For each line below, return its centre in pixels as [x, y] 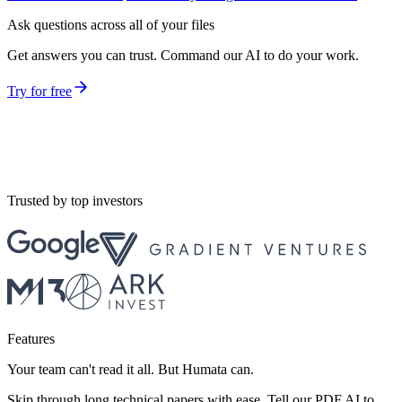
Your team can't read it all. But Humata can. [131, 369]
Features [31, 338]
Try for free [39, 91]
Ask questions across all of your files [111, 24]
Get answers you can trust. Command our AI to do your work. [183, 55]
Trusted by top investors [75, 200]
